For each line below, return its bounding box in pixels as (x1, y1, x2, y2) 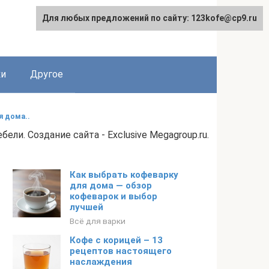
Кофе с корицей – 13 (70, 235, 163, 246)
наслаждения (70, 256, 132, 267)
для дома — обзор (70, 180, 152, 191)
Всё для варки (70, 216, 125, 226)
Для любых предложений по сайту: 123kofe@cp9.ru (42, 13, 257, 23)
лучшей (70, 202, 103, 213)
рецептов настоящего (70, 246, 172, 256)
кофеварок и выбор (70, 191, 157, 202)
